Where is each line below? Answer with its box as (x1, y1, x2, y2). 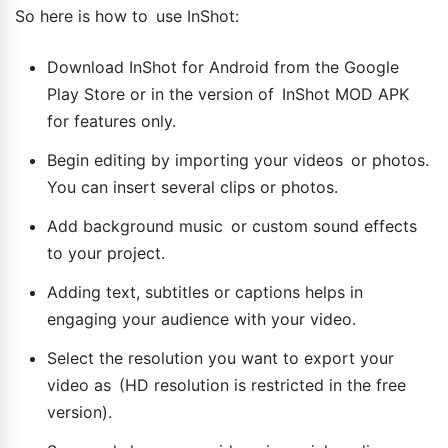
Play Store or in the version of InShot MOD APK (47, 83, 409, 104)
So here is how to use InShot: (15, 5, 239, 26)
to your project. (47, 242, 165, 263)
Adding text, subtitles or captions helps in (47, 281, 363, 302)
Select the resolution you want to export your (47, 347, 394, 368)
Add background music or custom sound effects (47, 215, 417, 236)
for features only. (47, 110, 176, 131)
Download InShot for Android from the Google (47, 56, 399, 77)
